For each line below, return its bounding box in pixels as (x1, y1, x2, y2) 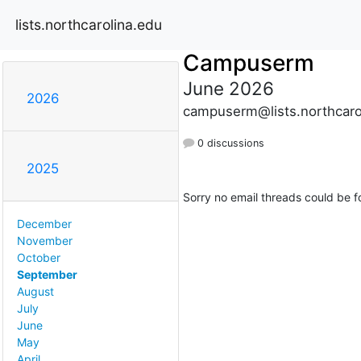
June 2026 (182, 77, 274, 99)
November (17, 233, 73, 247)
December (17, 216, 72, 230)
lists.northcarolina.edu (15, 15, 162, 33)
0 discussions (193, 136, 264, 149)
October (17, 250, 60, 264)
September (17, 267, 77, 281)
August (17, 284, 54, 298)
